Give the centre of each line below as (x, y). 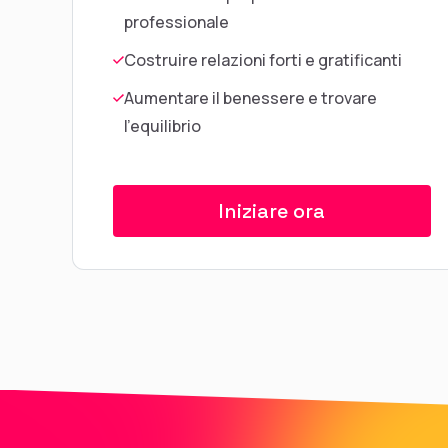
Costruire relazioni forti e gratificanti (263, 60)
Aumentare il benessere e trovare (250, 98)
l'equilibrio (162, 126)
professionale (176, 22)
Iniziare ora (272, 210)
